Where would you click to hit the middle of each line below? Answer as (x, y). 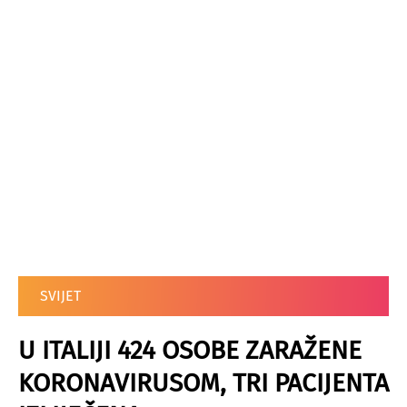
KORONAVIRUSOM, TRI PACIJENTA (203, 383)
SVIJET (60, 296)
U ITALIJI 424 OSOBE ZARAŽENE (190, 350)
